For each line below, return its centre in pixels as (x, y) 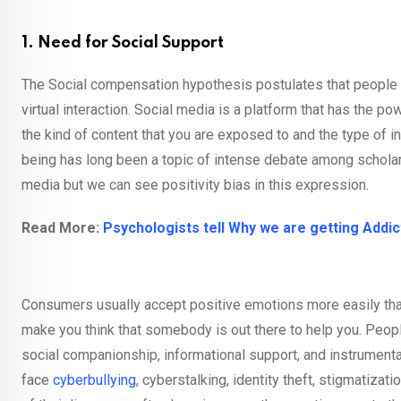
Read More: (62, 227)
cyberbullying (94, 380)
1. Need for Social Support (123, 43)
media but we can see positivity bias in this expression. (195, 184)
